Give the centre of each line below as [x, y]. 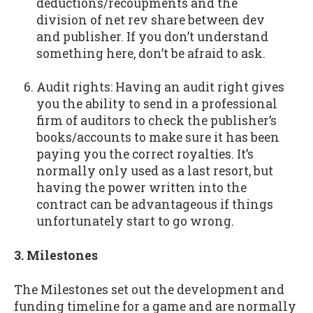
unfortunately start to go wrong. [136, 221]
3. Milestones [56, 255]
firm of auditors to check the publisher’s [156, 121]
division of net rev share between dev [150, 20]
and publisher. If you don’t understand [152, 36]
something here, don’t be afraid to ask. [151, 53]
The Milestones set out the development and [149, 289]
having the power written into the [141, 188]
